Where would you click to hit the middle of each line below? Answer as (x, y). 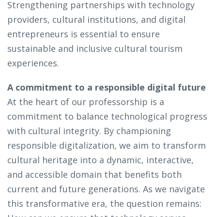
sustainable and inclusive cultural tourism (95, 49)
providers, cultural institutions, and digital (96, 20)
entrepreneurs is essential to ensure (84, 34)
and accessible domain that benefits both (94, 175)
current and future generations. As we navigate (106, 189)
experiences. (33, 63)
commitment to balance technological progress (107, 116)
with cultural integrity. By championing (89, 131)
